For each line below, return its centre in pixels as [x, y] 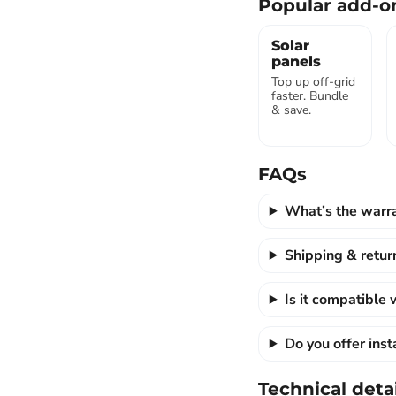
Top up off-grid [313, 82]
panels [296, 61]
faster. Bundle [309, 96]
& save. [291, 110]
